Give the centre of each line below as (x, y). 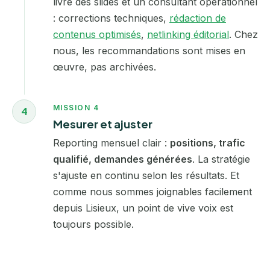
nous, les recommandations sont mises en (149, 50)
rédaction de (198, 18)
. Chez (243, 34)
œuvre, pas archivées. (105, 67)
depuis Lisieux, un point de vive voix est (143, 208)
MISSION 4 (76, 107)
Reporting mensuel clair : (111, 143)
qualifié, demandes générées (123, 159)
